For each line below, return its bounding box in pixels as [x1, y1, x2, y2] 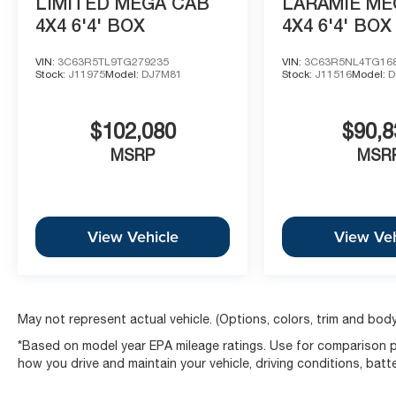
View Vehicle [87, 225, 179, 248]
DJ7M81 [141, 67, 182, 80]
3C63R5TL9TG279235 [57, 55, 169, 68]
